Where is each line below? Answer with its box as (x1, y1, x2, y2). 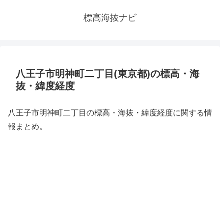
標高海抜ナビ (83, 13, 137, 23)
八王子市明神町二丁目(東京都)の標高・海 (16, 68, 199, 79)
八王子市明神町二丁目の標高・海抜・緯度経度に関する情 (8, 109, 212, 117)
